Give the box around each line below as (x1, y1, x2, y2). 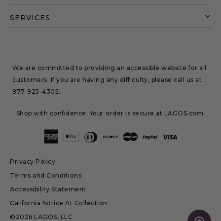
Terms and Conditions (10, 171, 81, 179)
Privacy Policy (10, 157, 55, 165)
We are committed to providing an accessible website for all (12, 64, 207, 72)
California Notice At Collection (10, 199, 108, 207)
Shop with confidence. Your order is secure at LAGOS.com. (16, 109, 205, 117)
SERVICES (10, 13, 50, 22)
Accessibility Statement (10, 185, 86, 193)
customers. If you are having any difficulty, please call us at (12, 75, 202, 83)
